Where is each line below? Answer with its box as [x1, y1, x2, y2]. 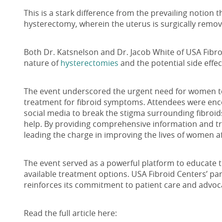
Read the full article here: [24, 208, 117, 219]
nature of [24, 57, 60, 69]
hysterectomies [60, 57, 118, 69]
